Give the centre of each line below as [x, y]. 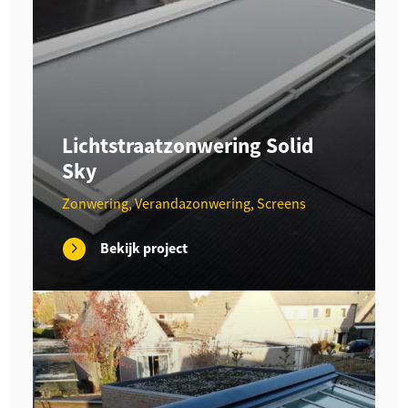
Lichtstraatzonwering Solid [188, 145]
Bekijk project [144, 249]
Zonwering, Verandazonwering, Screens [184, 204]
